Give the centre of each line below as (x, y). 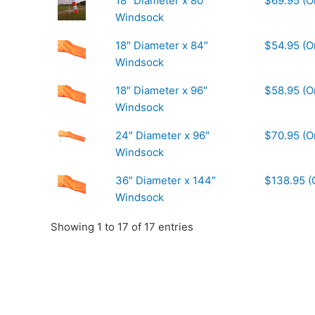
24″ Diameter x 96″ (162, 136)
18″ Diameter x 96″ (161, 91)
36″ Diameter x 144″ (166, 181)
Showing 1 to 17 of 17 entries (122, 227)
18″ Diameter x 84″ (162, 46)
